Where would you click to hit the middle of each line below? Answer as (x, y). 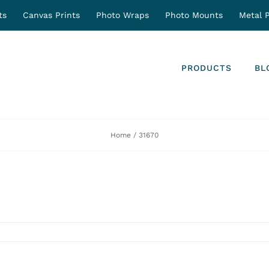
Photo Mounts (194, 15)
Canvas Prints (51, 15)
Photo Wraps (122, 15)
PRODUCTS (207, 68)
